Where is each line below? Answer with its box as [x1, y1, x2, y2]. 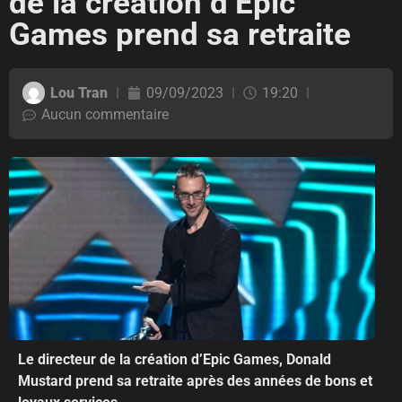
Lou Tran [50, 83, 108, 101]
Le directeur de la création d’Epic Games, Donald [18, 351, 331, 369]
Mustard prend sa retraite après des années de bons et [18, 372, 372, 390]
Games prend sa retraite [9, 16, 351, 54]
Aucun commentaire [41, 106, 169, 124]
